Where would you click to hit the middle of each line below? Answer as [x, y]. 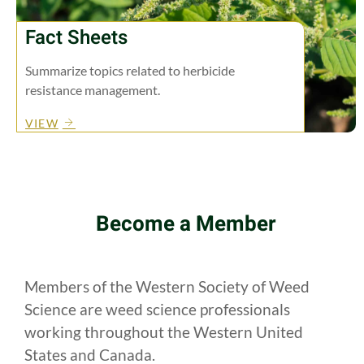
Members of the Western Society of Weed [167, 286]
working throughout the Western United [164, 331]
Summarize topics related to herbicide [130, 71]
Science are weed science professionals [157, 309]
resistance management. [93, 90]
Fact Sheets [76, 38]
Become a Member [186, 224]
